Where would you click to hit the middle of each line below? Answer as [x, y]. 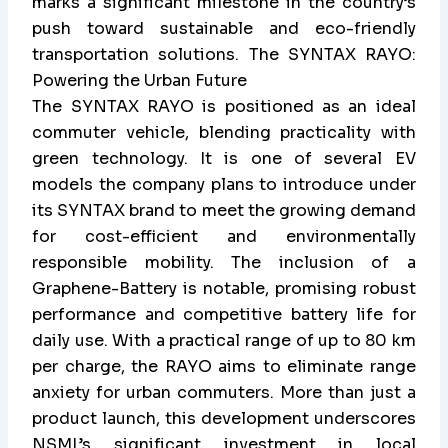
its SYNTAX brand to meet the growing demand [224, 211]
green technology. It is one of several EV [224, 159]
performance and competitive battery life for [224, 315]
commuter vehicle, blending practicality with [224, 133]
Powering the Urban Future [140, 81]
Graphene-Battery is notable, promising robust [224, 289]
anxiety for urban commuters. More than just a [224, 393]
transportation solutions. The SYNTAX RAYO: [224, 55]
